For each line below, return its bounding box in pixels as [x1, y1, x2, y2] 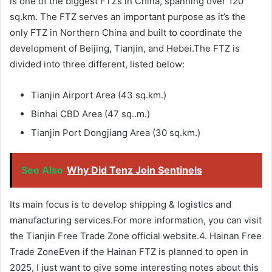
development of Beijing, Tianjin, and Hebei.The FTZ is [10, 42, 240, 55]
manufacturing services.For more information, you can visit [10, 214, 262, 226]
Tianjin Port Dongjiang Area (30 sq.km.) [31, 127, 200, 139]
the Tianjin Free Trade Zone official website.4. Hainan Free [10, 230, 262, 242]
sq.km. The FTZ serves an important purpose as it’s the [10, 11, 246, 23]
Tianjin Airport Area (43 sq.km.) [31, 89, 166, 101]
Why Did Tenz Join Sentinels [67, 164, 202, 177]
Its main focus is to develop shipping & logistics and [10, 199, 231, 211]
